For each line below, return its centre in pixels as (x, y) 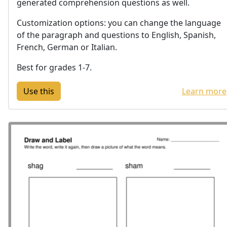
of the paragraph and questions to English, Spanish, (116, 35)
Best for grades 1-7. (54, 67)
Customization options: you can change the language (119, 23)
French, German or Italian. (67, 47)
